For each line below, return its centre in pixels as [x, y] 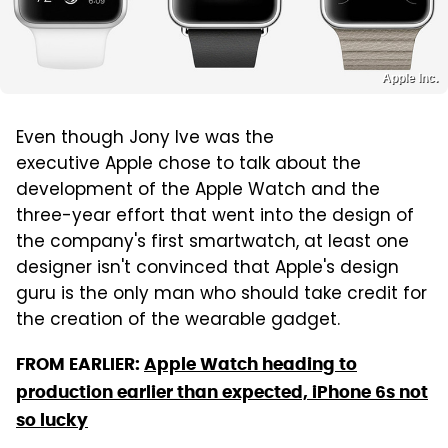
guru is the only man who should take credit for [221, 294]
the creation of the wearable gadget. [178, 320]
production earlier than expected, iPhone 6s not [222, 391]
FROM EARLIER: [80, 363]
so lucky [52, 419]
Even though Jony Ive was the [145, 138]
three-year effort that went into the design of [215, 216]
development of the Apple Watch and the [198, 190]
